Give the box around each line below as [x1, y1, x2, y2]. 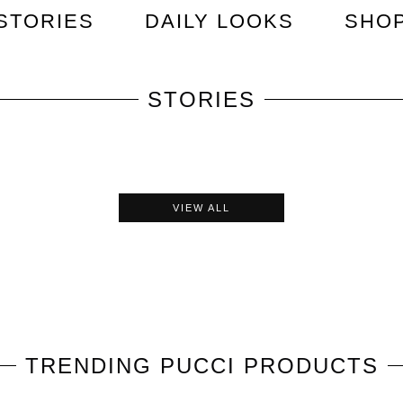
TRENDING [24, 353, 160, 378]
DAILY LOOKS [145, 9, 294, 32]
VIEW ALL [173, 201, 230, 213]
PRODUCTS [235, 353, 379, 378]
